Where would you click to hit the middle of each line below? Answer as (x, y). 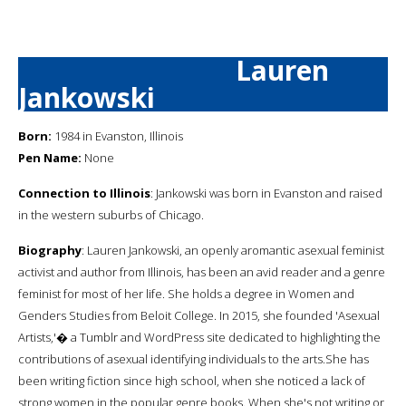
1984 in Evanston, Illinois (117, 135)
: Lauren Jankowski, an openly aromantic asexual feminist (233, 250)
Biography (50, 250)
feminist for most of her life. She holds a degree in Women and (186, 293)
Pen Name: (50, 157)
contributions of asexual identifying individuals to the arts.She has (193, 358)
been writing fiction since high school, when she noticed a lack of (192, 380)
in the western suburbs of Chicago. (111, 214)
